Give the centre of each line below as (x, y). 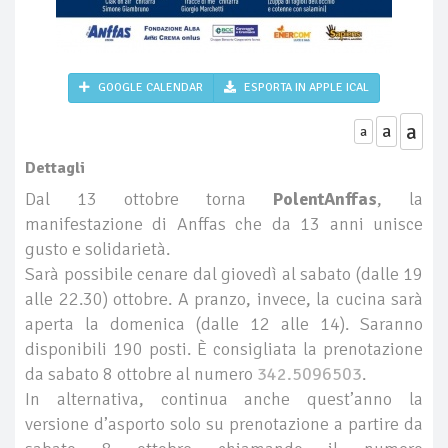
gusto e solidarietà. (99, 249)
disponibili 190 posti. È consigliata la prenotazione (224, 349)
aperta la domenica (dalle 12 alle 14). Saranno (224, 324)
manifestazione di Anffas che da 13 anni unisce (224, 224)
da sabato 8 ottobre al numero (141, 374)
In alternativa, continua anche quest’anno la (224, 399)
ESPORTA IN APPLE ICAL (305, 87)
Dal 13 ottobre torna (149, 199)
